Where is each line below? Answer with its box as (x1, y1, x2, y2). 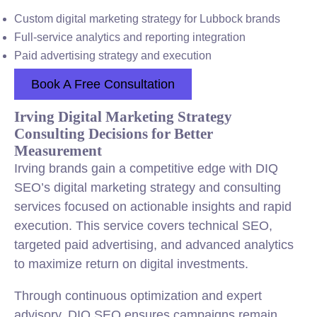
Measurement (14, 142, 102, 158)
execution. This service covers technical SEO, (14, 219, 272, 233)
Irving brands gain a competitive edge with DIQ (14, 161, 278, 175)
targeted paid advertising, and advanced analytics (14, 238, 294, 252)
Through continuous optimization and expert (14, 289, 262, 303)
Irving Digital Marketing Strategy (14, 108, 232, 125)
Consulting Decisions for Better (14, 125, 213, 142)
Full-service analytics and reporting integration (14, 31, 246, 43)
